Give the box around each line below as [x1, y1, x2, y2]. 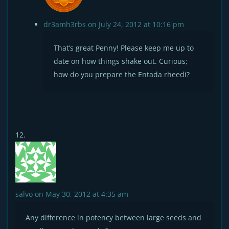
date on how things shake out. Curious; [54, 56, 188, 66]
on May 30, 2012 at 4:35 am [35, 189, 129, 199]
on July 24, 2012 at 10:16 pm [88, 19, 185, 29]
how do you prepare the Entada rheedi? [54, 70, 190, 79]
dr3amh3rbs [43, 19, 86, 29]
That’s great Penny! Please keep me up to [54, 43, 194, 53]
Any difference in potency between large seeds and [26, 213, 202, 222]
